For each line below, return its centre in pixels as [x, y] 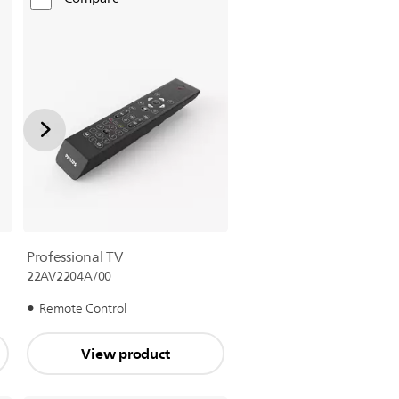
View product [126, 354]
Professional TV [74, 257]
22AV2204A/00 [69, 277]
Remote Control [82, 309]
